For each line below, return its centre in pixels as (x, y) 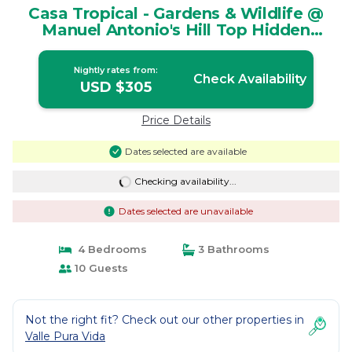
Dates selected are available (185, 151)
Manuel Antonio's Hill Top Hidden (176, 30)
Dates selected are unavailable (185, 211)
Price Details (176, 120)
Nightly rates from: (116, 70)
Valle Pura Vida (65, 336)
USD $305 (116, 87)
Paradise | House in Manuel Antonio (176, 46)
